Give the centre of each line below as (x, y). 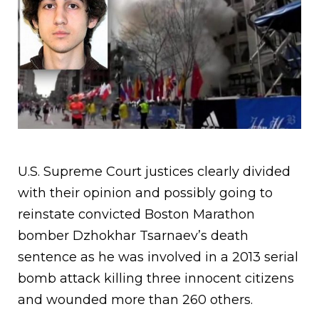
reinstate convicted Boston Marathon (136, 215)
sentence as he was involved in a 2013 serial (158, 257)
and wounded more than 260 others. (135, 300)
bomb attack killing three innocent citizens (156, 279)
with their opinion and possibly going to (145, 193)
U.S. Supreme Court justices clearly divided (154, 172)
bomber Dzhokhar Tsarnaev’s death (133, 236)
